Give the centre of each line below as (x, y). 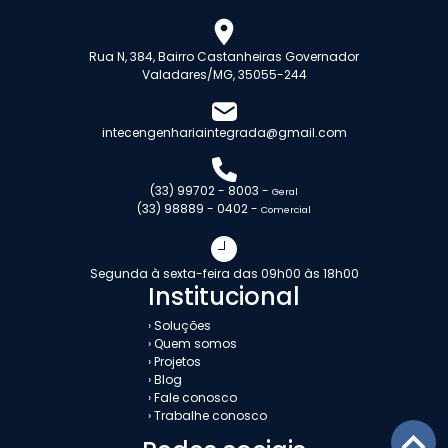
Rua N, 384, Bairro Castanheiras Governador (224, 57)
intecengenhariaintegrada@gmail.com (224, 133)
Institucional (224, 297)
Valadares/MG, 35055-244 (224, 75)
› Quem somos (192, 344)
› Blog (165, 380)
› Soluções (179, 326)
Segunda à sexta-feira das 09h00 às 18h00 (224, 274)
